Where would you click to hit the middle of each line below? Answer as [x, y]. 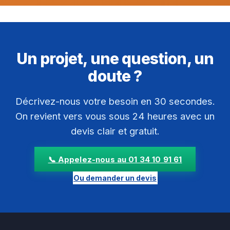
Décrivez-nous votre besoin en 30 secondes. [115, 101]
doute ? [115, 76]
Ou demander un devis [115, 178]
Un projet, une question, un [115, 58]
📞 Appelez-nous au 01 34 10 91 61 [115, 159]
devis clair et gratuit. [115, 131]
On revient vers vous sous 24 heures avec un [115, 116]
